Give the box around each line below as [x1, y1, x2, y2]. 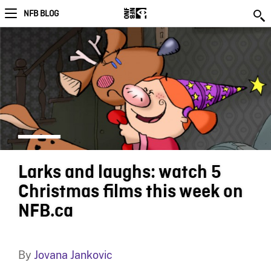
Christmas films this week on [18, 181, 243, 201]
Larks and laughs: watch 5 [18, 162, 221, 182]
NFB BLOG [24, 8, 59, 19]
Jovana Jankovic [33, 248, 113, 261]
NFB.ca [18, 201, 73, 221]
